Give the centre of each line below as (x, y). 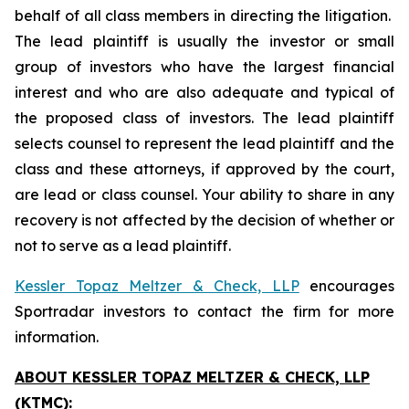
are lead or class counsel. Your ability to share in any (204, 194)
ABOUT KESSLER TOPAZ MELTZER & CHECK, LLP (192, 377)
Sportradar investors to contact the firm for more (204, 311)
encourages (346, 286)
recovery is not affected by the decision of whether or (204, 220)
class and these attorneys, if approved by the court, (204, 169)
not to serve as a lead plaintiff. (123, 246)
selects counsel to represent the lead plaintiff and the (204, 143)
